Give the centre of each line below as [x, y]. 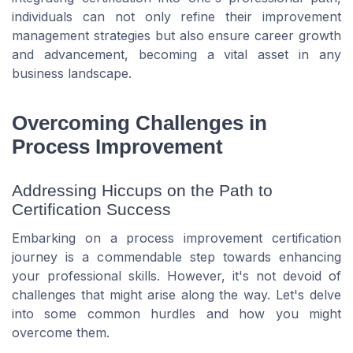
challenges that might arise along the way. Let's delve [176, 295]
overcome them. [61, 333]
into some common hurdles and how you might [176, 314]
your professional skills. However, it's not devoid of [176, 276]
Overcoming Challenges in [139, 123]
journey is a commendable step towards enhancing [176, 257]
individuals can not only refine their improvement [176, 17]
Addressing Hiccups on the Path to [142, 191]
